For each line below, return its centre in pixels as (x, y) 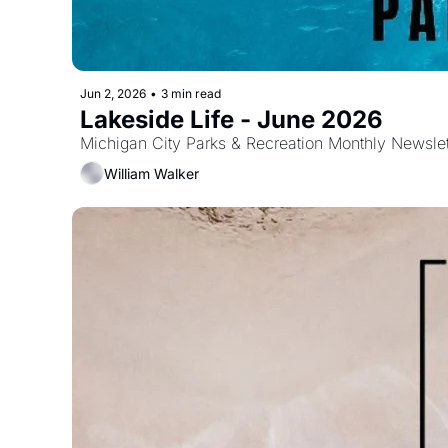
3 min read (191, 93)
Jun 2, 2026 (113, 93)
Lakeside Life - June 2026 (231, 119)
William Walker (151, 173)
